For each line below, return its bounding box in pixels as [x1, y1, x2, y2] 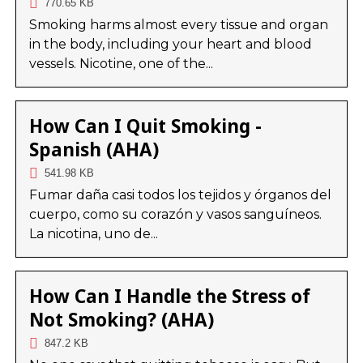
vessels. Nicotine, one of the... [28, 56, 213, 72]
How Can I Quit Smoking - [28, 113, 262, 139]
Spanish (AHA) [28, 137, 159, 163]
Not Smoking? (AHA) [28, 307, 214, 333]
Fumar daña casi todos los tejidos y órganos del [28, 187, 331, 203]
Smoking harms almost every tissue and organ [28, 17, 328, 33]
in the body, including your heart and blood [28, 36, 312, 53]
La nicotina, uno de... [28, 226, 158, 242]
